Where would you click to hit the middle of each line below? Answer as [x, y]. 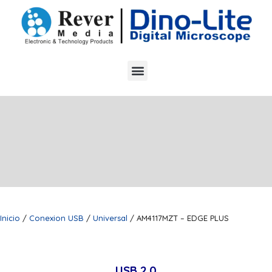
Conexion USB [56, 218]
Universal [110, 218]
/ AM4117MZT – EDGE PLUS [178, 218]
